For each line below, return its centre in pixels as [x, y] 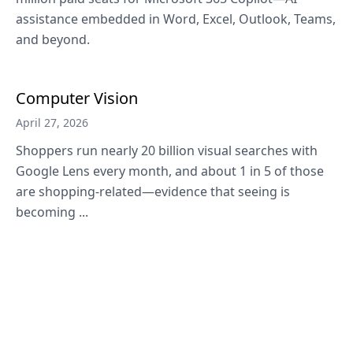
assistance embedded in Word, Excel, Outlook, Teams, [176, 19]
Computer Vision [77, 98]
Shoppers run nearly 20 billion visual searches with [167, 150]
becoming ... [52, 212]
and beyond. [53, 39]
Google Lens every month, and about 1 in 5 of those [170, 171]
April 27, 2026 [52, 123]
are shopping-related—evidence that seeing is [153, 191]
